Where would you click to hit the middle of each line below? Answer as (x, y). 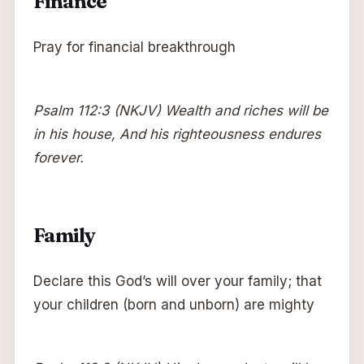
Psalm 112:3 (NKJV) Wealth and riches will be (180, 110)
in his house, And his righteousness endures (177, 134)
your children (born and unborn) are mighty (173, 304)
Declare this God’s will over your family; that (177, 281)
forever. (58, 157)
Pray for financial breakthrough (134, 47)
